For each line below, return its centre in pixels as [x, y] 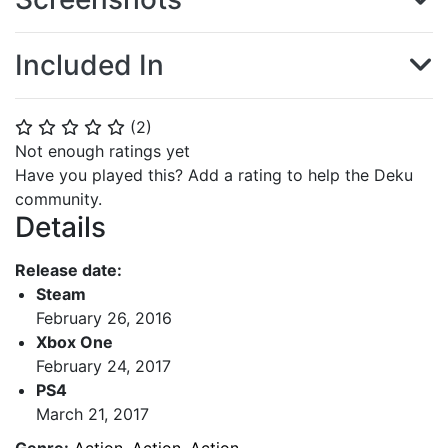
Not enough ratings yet [102, 151]
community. [58, 199]
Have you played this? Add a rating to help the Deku [214, 175]
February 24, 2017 [103, 365]
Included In [89, 65]
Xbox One [74, 341]
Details [60, 227]
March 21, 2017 [92, 413]
